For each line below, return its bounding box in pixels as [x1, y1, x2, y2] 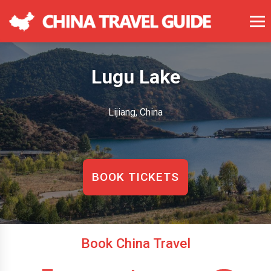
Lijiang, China [108, 106, 163, 118]
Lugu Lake [91, 65, 180, 88]
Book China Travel [80, 235, 191, 251]
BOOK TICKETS [92, 170, 179, 184]
